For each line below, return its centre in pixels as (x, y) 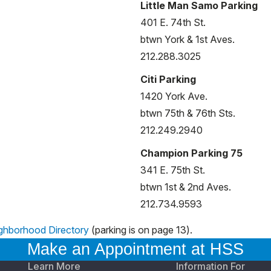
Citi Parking (168, 79)
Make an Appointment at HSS (135, 249)
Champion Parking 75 (191, 153)
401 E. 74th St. (173, 22)
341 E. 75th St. (173, 170)
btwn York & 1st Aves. (188, 39)
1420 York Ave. (174, 96)
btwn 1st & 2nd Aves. (186, 187)
